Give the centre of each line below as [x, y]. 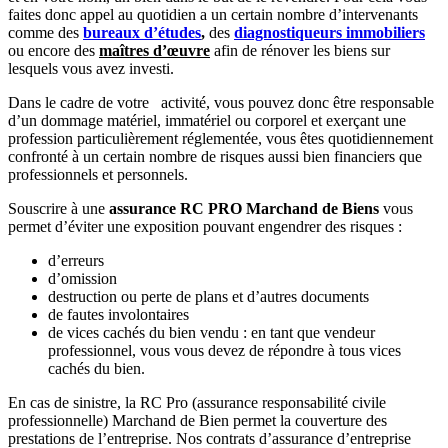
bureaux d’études [142, 33]
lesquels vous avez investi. [91, 69]
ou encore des [53, 51]
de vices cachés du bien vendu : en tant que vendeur [211, 333]
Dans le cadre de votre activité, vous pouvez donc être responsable [221, 103]
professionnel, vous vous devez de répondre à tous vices [224, 351]
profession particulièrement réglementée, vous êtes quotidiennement [220, 139]
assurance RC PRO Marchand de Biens [244, 209]
